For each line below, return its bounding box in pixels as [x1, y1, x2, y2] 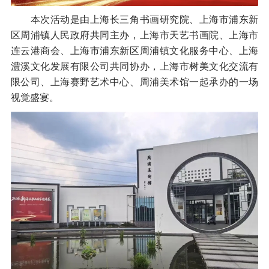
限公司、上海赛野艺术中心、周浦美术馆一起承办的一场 [10, 76, 259, 87]
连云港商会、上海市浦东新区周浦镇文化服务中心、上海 [10, 45, 259, 56]
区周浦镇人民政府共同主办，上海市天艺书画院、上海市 [10, 29, 259, 40]
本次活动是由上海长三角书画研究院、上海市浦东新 [10, 14, 259, 25]
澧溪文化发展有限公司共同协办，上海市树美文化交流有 [10, 61, 259, 71]
